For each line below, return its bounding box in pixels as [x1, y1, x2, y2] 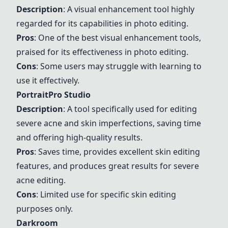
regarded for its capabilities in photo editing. [16, 18, 188, 29]
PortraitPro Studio [16, 89, 91, 100]
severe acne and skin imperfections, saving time [16, 118, 201, 129]
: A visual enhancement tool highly [63, 4, 194, 15]
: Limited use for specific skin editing [36, 189, 176, 200]
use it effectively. [16, 75, 79, 86]
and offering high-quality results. [16, 132, 142, 143]
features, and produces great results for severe [16, 160, 199, 172]
